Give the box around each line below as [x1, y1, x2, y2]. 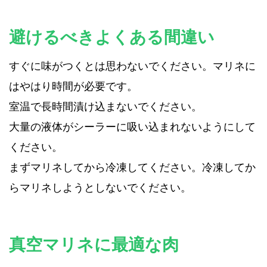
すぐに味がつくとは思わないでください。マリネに [9, 58, 256, 74]
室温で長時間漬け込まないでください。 [9, 99, 202, 114]
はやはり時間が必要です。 [9, 79, 138, 94]
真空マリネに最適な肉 [9, 233, 179, 257]
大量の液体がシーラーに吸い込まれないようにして [9, 119, 256, 135]
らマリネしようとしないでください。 [9, 180, 191, 195]
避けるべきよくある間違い [9, 26, 215, 49]
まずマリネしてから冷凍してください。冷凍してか [9, 160, 256, 175]
